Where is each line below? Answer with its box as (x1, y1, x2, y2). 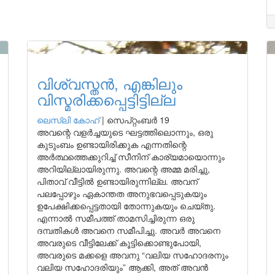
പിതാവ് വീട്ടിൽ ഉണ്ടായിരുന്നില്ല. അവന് (37, 175, 198, 187)
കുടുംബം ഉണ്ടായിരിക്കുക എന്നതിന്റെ (37, 138, 187, 150)
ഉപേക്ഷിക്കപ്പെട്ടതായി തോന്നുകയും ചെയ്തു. (37, 199, 215, 212)
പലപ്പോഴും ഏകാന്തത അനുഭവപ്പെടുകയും (37, 187, 207, 199)
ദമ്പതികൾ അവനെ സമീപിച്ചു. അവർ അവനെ (37, 224, 220, 236)
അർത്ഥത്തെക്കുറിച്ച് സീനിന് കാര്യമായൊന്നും (37, 150, 225, 163)
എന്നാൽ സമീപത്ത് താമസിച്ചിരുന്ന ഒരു (37, 212, 195, 224)
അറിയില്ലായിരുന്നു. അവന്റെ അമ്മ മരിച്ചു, (37, 163, 210, 175)
